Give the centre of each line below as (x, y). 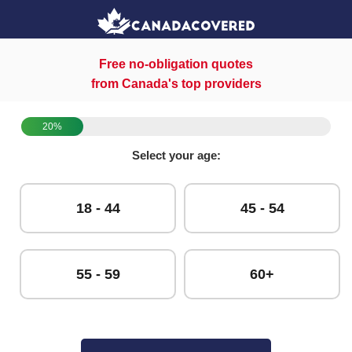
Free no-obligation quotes (176, 64)
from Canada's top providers (176, 83)
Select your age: (176, 155)
